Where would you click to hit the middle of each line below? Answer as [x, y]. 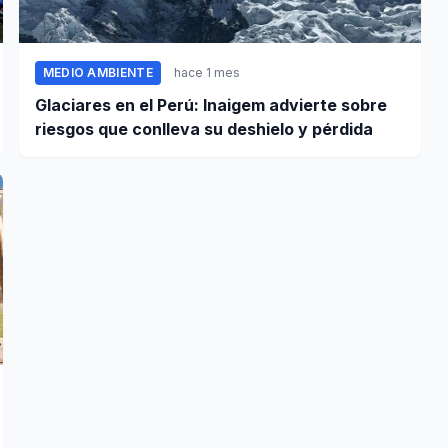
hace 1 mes [206, 73]
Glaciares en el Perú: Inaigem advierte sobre [210, 105]
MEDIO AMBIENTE [97, 73]
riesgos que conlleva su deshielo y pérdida [203, 129]
